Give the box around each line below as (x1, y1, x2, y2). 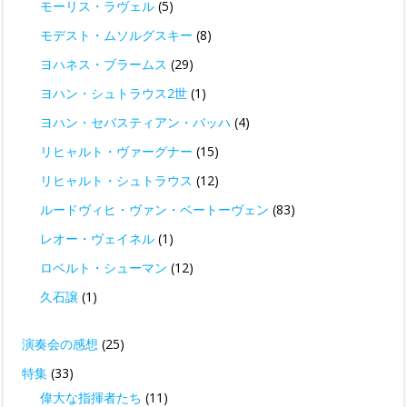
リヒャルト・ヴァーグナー (40, 143, 193, 161)
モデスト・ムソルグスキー (40, 26, 193, 45)
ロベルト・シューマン (40, 259, 167, 277)
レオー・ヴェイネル (40, 230, 154, 248)
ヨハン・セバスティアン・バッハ (40, 114, 231, 132)
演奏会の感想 (22, 335, 98, 353)
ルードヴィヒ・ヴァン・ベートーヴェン (40, 201, 269, 219)
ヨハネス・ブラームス (40, 55, 167, 74)
